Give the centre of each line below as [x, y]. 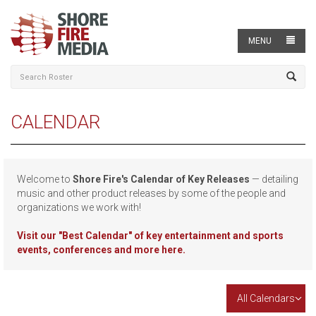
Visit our [38, 236]
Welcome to [45, 179]
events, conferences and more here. [101, 250]
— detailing [274, 179]
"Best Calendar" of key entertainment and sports [171, 236]
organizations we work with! [79, 207]
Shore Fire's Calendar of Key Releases [161, 179]
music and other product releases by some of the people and [151, 193]
